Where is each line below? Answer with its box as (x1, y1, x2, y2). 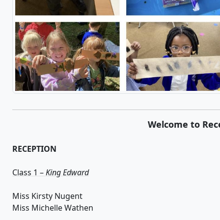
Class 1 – (12, 167, 46, 178)
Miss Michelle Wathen (12, 202, 93, 214)
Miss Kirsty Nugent (12, 191, 82, 202)
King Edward (46, 167, 89, 178)
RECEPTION (12, 143, 56, 155)
